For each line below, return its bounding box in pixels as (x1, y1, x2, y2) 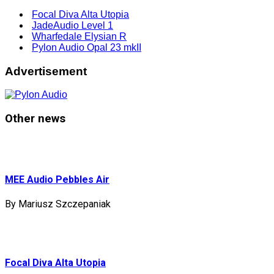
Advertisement (5, 64, 87, 78)
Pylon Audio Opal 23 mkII (32, 42, 141, 53)
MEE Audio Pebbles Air (5, 174, 109, 186)
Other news (5, 112, 65, 126)
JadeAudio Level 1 (32, 20, 113, 31)
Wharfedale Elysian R (32, 31, 127, 42)
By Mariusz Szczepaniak (5, 198, 111, 210)
